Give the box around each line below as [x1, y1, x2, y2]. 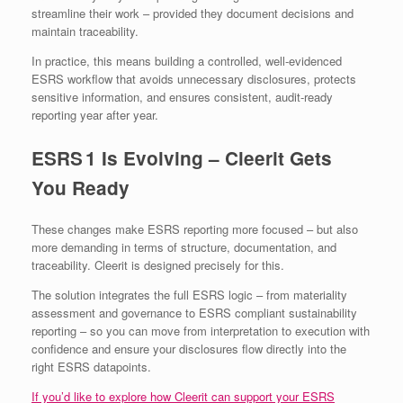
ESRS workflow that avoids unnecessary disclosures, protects [31, 69, 356, 87]
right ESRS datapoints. [31, 358, 151, 376]
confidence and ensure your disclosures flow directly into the [31, 340, 346, 358]
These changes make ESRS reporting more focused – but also [31, 220, 358, 238]
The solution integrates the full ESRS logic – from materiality [31, 286, 347, 304]
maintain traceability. [31, 22, 139, 40]
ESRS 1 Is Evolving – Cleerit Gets [31, 144, 332, 171]
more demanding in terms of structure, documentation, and [31, 238, 336, 256]
